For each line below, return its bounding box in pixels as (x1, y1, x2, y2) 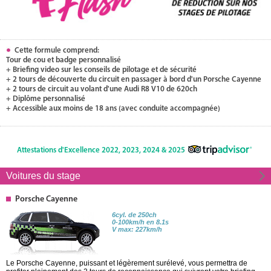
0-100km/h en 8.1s (112, 218, 169, 226)
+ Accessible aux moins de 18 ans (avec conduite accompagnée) (6, 104, 220, 113)
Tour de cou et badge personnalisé (6, 56, 121, 64)
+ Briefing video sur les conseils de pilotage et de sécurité (6, 65, 197, 74)
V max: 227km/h (112, 225, 162, 233)
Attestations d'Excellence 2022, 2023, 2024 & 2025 (16, 146, 185, 154)
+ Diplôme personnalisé (6, 94, 85, 103)
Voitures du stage (6, 170, 80, 181)
